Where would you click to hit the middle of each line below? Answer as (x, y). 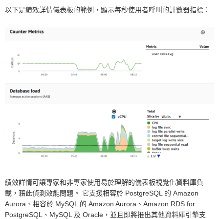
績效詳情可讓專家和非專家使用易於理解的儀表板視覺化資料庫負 (104, 183)
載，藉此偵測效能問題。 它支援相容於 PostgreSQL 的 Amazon (102, 193)
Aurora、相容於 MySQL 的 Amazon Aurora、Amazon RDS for (100, 204)
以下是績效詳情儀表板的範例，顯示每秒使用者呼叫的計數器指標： (108, 10)
